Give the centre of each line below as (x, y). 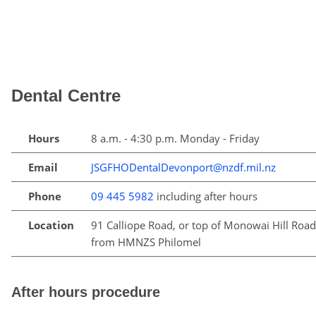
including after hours (206, 196)
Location (51, 225)
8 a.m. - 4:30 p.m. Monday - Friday (175, 138)
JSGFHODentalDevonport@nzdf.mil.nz (183, 167)
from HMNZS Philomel (146, 242)
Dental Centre (66, 96)
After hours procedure (86, 292)
